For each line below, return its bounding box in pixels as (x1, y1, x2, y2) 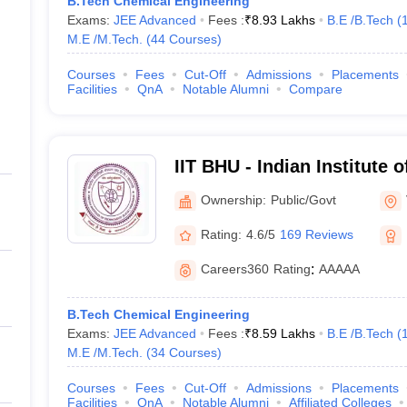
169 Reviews (279, 226, 353, 242)
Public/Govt (270, 192, 336, 207)
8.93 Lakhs (251, 13, 315, 27)
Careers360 (200, 262, 269, 276)
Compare (288, 82, 342, 96)
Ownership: (200, 192, 266, 207)
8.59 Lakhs (251, 326, 315, 341)
